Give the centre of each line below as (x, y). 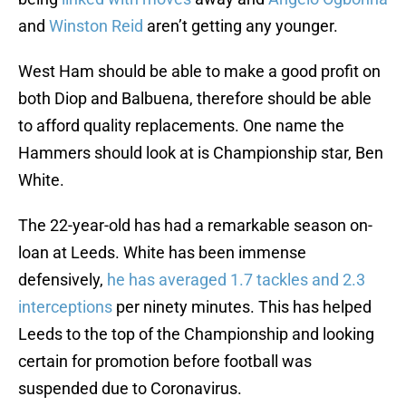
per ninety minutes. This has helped (242, 307)
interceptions (65, 307)
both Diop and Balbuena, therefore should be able (195, 99)
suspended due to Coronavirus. (130, 389)
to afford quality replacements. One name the (181, 126)
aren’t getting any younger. (241, 26)
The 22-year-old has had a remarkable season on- (195, 226)
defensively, (63, 280)
